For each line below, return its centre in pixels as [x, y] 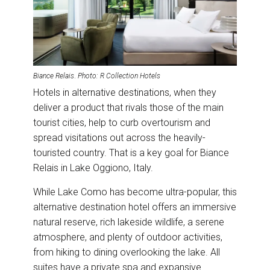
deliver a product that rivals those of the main [128, 107]
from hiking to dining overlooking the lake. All [127, 252]
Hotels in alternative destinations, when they [125, 92]
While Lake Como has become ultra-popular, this [135, 192]
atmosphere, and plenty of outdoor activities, [128, 237]
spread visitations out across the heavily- [119, 137]
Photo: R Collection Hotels [119, 76]
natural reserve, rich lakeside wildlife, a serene [129, 222]
